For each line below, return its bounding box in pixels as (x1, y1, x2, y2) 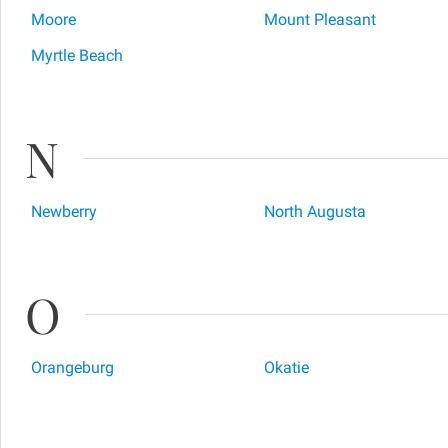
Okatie (263, 358, 309, 377)
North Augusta (263, 202, 366, 221)
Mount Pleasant (263, 10, 376, 29)
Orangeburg (31, 358, 114, 377)
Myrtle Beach (31, 46, 123, 65)
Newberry (31, 202, 97, 221)
